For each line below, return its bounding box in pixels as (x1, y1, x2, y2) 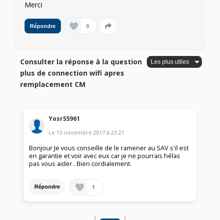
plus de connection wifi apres (20, 68, 125, 78)
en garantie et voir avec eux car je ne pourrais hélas (29, 151, 181, 160)
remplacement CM (20, 80, 86, 89)
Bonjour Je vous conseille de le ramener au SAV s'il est (29, 143, 189, 152)
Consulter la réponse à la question (20, 57, 142, 67)
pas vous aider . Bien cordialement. (29, 159, 132, 168)
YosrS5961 (49, 114, 81, 123)
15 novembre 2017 (56, 128, 106, 136)
